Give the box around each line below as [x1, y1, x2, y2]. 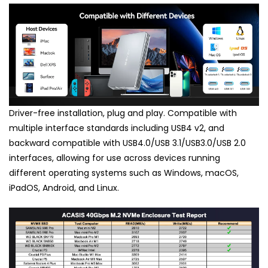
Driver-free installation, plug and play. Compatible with [9, 107, 237, 120]
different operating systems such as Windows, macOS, [9, 167, 239, 179]
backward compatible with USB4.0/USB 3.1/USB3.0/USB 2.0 [9, 137, 246, 150]
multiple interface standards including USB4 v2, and [9, 122, 224, 135]
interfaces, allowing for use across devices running [9, 152, 220, 165]
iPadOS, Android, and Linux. [9, 182, 119, 194]
